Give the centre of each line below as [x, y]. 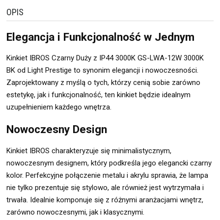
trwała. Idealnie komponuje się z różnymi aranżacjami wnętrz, [105, 200]
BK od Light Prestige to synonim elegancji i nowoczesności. [102, 70]
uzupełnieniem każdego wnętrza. [59, 107]
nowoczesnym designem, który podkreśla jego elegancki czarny [109, 163]
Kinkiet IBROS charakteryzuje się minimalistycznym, [89, 151]
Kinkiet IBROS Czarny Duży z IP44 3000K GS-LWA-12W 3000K [105, 58]
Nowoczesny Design [57, 129]
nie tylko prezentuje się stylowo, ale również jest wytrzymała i [105, 187]
